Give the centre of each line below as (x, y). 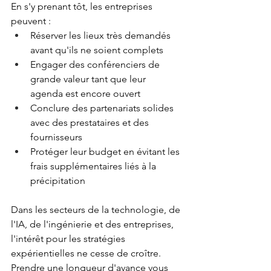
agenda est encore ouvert (85, 94)
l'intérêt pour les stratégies (69, 239)
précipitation (58, 181)
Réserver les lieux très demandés (102, 36)
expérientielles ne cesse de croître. (87, 253)
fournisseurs (56, 137)
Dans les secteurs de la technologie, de (97, 210)
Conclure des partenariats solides (103, 108)
